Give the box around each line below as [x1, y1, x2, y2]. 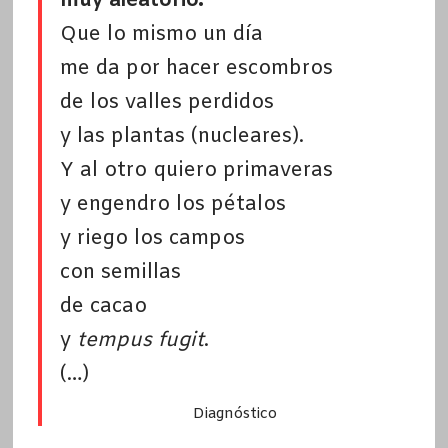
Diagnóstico [192, 404, 277, 425]
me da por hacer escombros [59, 55, 333, 83]
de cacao [59, 293, 147, 321]
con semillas [59, 259, 181, 287]
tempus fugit [76, 327, 204, 355]
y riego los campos [59, 225, 245, 253]
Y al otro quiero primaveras [59, 157, 333, 185]
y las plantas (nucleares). [59, 123, 304, 151]
